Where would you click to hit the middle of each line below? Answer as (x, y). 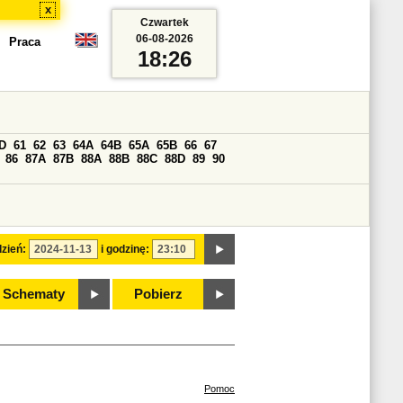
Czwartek (164, 22)
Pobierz (158, 294)
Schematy (33, 294)
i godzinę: (125, 249)
